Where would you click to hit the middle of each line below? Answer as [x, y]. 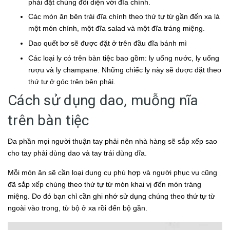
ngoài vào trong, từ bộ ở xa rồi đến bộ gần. [78, 208]
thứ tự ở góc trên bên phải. [72, 81]
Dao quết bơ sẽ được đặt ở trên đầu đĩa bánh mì [108, 43]
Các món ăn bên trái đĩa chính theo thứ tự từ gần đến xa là [124, 17]
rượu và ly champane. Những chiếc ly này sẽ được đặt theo [125, 70]
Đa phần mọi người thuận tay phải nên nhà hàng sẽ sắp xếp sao [112, 141]
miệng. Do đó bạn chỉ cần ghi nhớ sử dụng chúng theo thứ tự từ [111, 196]
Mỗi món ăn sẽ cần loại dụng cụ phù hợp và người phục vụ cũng [112, 173]
